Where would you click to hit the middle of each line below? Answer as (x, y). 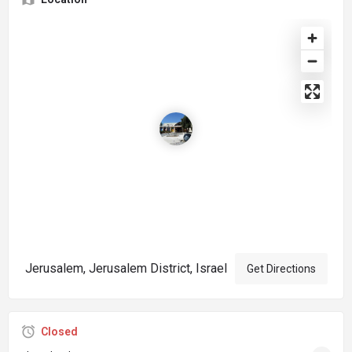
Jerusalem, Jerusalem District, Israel (126, 268)
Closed (59, 331)
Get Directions (281, 268)
